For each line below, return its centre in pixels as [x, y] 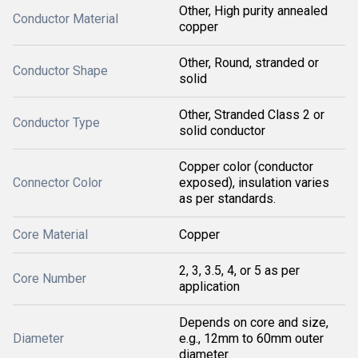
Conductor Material [66, 18]
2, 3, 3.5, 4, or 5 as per [239, 270]
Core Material [50, 234]
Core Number [50, 278]
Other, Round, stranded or [249, 62]
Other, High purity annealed [253, 10]
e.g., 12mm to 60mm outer [251, 338]
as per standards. [227, 198]
